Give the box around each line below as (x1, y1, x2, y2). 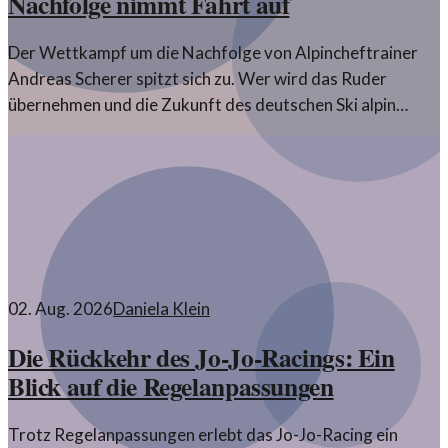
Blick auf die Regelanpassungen (8, 367, 334, 406)
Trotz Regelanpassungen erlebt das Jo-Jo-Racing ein (8, 424, 398, 446)
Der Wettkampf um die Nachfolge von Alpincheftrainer (8, 42, 418, 64)
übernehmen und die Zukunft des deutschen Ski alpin (8, 94, 396, 116)
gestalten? (8, 120, 87, 142)
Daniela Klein (113, 298, 210, 320)
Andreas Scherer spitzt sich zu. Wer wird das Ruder (8, 68, 387, 90)
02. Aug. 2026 (8, 298, 113, 320)
